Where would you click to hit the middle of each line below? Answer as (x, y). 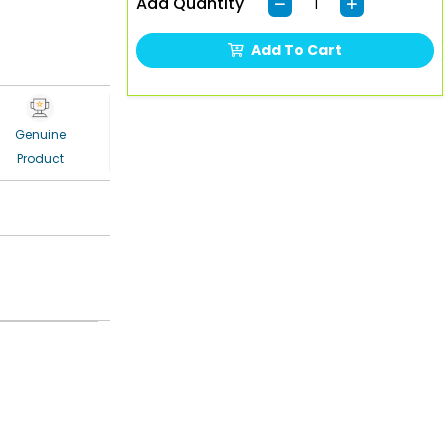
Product (40, 158)
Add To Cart (297, 49)
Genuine (40, 134)
